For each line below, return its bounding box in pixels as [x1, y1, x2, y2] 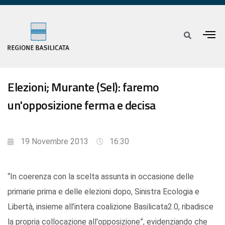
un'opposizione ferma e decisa [8, 96, 156, 115]
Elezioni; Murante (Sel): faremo [8, 78, 159, 96]
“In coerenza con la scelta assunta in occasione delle [8, 172, 194, 182]
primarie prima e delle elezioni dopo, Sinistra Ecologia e [8, 187, 199, 197]
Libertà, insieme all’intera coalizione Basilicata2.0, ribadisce [8, 202, 213, 212]
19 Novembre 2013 [21, 137, 88, 147]
